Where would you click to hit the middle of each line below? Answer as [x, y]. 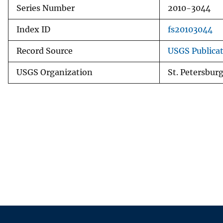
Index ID [33, 29]
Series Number [46, 8]
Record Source [45, 51]
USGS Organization [55, 72]
